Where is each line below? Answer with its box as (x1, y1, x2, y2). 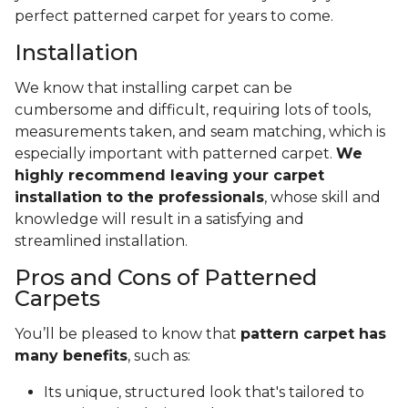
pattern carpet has (240, 325, 386, 343)
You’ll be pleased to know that (15, 325, 240, 343)
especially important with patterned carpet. (15, 145, 336, 163)
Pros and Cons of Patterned (15, 264, 317, 291)
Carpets (15, 285, 100, 312)
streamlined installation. (15, 232, 191, 250)
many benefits (15, 347, 127, 365)
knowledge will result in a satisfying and (15, 210, 304, 229)
